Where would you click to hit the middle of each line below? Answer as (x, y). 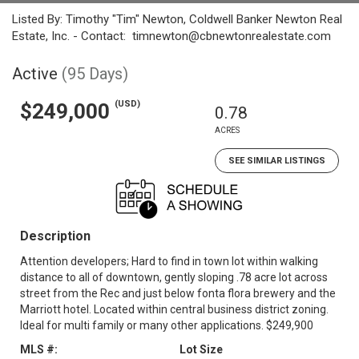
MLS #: (39, 349)
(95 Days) (95, 74)
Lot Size (201, 349)
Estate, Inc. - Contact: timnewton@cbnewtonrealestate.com (171, 36)
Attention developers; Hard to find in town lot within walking (169, 261)
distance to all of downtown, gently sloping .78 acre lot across (174, 277)
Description (55, 236)
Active (35, 74)
